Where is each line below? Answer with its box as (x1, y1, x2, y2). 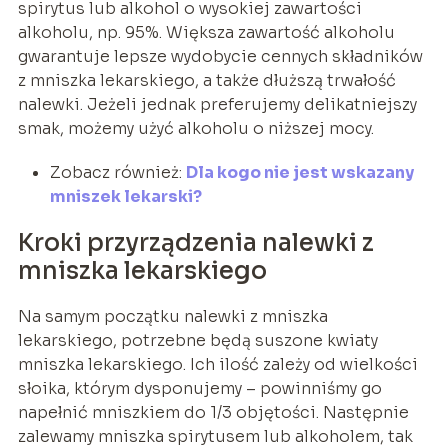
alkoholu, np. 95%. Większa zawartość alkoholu (17, 21, 395, 43)
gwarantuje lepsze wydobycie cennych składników (17, 45, 423, 67)
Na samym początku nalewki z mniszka (17, 305, 328, 327)
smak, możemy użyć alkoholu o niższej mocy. (17, 117, 374, 139)
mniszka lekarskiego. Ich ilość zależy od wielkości (17, 353, 418, 375)
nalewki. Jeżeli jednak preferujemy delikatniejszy (17, 93, 417, 115)
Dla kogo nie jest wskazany (185, 161, 414, 183)
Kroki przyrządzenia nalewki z (17, 227, 374, 258)
